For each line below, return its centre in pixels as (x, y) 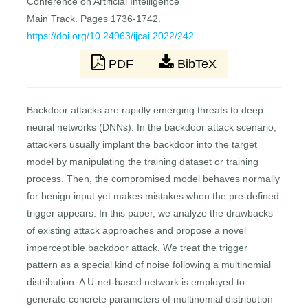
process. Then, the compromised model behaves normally (154, 179)
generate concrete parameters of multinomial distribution (150, 299)
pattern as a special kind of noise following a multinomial (149, 265)
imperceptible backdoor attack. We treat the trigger (137, 248)
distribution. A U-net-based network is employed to (136, 282)
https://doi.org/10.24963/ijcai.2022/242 (111, 36)
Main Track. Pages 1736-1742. (94, 19)
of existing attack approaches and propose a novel (137, 231)
